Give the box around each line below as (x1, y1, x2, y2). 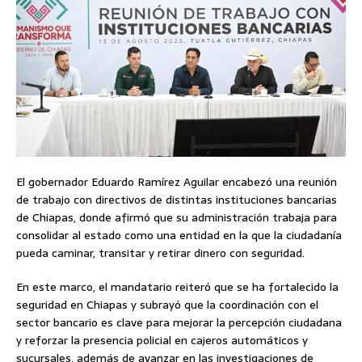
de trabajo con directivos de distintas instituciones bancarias (16, 191, 337, 209)
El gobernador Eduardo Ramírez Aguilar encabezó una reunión (16, 173, 337, 192)
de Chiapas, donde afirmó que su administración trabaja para (16, 208, 337, 227)
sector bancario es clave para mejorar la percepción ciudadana (16, 314, 342, 332)
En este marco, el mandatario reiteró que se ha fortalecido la (16, 278, 339, 297)
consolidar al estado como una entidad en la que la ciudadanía (16, 226, 342, 245)
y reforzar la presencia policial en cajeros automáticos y (16, 331, 308, 350)
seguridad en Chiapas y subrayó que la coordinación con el (16, 296, 318, 314)
